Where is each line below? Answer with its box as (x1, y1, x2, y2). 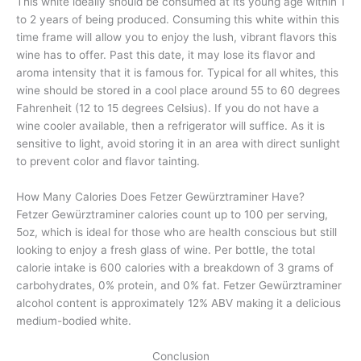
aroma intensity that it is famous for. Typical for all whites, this (16, 66, 338, 80)
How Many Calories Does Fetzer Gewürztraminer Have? (16, 190, 305, 204)
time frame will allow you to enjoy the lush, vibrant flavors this (16, 31, 337, 44)
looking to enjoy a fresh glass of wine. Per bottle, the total (16, 243, 315, 257)
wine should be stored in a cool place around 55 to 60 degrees (16, 84, 340, 98)
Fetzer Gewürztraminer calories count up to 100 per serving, (16, 208, 328, 222)
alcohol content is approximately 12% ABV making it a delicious (16, 297, 341, 310)
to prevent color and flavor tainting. (16, 155, 200, 168)
